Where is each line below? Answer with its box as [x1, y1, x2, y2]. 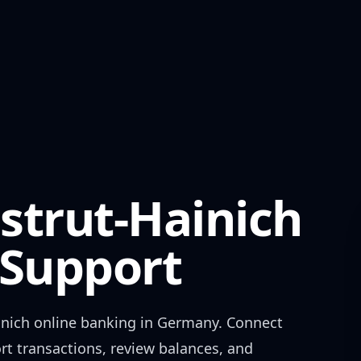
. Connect [218, 313, 283, 332]
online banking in [30, 313, 157, 332]
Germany [157, 313, 218, 332]
